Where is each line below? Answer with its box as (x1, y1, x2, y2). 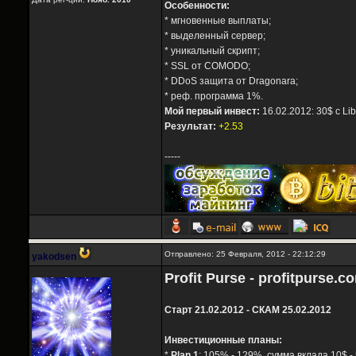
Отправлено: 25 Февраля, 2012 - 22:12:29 (164, 250, 326, 259)
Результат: (164, 121, 216, 133)
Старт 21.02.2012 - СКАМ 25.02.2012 (164, 304, 331, 316)
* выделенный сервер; (164, 30, 265, 42)
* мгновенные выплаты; (164, 15, 271, 27)
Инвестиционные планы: (164, 335, 282, 346)
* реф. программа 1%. (164, 91, 263, 103)
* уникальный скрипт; (164, 45, 260, 57)
